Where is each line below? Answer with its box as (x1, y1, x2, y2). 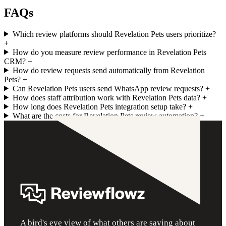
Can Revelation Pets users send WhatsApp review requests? (12, 84, 203, 93)
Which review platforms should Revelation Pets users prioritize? (12, 29, 216, 38)
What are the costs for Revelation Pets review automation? (12, 111, 198, 120)
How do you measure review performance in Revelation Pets (12, 47, 206, 56)
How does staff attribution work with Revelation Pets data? (12, 93, 200, 102)
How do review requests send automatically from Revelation (12, 66, 205, 75)
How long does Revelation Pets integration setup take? (12, 102, 186, 111)
